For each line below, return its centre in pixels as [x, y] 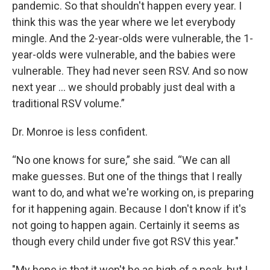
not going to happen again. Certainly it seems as [126, 225]
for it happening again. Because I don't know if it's [129, 209]
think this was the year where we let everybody [124, 22]
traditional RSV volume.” [68, 103]
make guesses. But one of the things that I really [127, 176]
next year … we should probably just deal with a [124, 87]
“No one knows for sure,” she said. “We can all [121, 160]
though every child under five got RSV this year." [125, 241]
